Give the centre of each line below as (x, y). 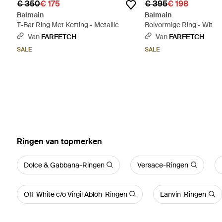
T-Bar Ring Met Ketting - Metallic (68, 25)
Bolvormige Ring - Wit (179, 25)
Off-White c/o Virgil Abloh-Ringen (75, 194)
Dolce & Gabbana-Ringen (64, 165)
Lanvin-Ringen (183, 194)
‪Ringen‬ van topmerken (59, 141)
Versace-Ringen (163, 165)
